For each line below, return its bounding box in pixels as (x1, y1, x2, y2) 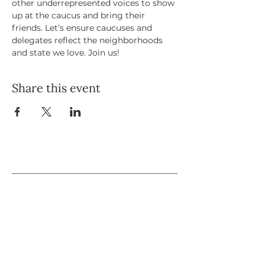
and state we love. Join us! (12, 47, 119, 59)
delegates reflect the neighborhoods (12, 35, 165, 46)
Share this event (12, 80, 101, 96)
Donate (12, 225, 47, 237)
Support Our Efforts (12, 154, 112, 168)
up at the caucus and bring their (12, 10, 147, 21)
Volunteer (12, 199, 59, 211)
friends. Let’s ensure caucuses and (12, 22, 154, 34)
